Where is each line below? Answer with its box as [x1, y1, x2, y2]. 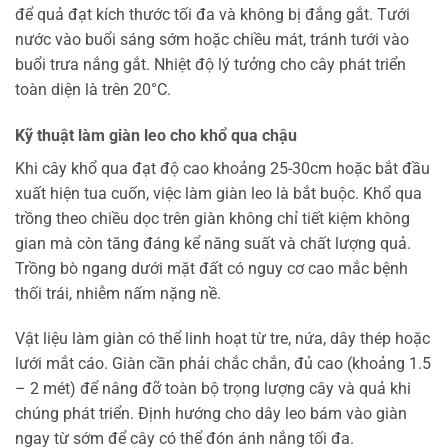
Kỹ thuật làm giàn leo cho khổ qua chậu [15, 125, 297, 145]
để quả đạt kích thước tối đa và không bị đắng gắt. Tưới [15, 4, 410, 24]
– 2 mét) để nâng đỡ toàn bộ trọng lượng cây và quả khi [15, 379, 411, 399]
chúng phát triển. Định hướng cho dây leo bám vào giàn [15, 404, 407, 424]
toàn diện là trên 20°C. [15, 79, 171, 99]
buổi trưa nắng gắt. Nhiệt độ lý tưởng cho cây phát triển [15, 54, 406, 74]
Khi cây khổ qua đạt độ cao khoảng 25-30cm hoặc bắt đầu [15, 158, 430, 178]
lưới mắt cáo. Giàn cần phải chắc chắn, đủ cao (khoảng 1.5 [15, 354, 431, 374]
